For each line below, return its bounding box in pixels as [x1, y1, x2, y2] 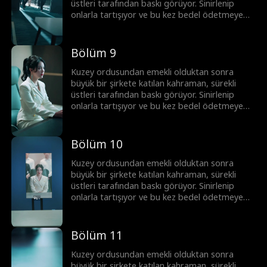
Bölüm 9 [71, 45, 117, 61]
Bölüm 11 [71, 227, 123, 243]
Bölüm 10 [71, 136, 123, 152]
